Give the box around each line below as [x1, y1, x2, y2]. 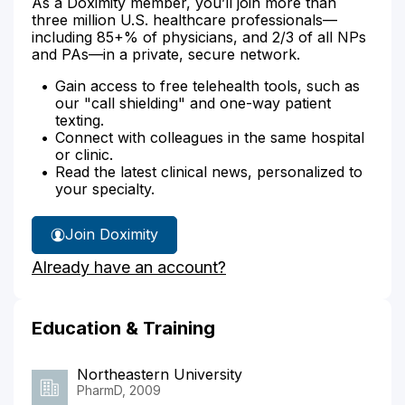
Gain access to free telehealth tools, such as [55, 76, 360, 95]
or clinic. [55, 145, 113, 164]
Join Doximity [65, 225, 158, 243]
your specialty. [55, 179, 155, 198]
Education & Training [32, 316, 215, 339]
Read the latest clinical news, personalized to [55, 162, 363, 181]
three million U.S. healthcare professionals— [32, 10, 337, 29]
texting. [55, 110, 104, 129]
